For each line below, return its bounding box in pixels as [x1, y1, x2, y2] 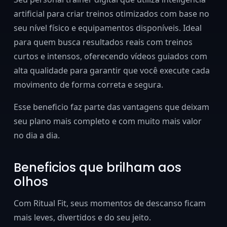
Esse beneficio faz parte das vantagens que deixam [13, 101, 209, 112]
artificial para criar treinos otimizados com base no [13, 8, 209, 19]
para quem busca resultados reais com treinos [13, 36, 193, 48]
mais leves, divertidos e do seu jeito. [13, 212, 151, 223]
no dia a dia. [13, 130, 60, 141]
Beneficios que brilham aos [13, 159, 181, 176]
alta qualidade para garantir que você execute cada [13, 65, 210, 76]
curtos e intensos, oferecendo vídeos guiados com [13, 51, 207, 62]
